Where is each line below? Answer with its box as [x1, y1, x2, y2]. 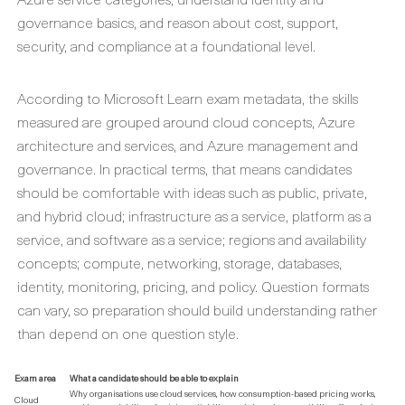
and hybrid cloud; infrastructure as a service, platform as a [17, 204, 372, 226]
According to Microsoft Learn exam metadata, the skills [17, 87, 358, 108]
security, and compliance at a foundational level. [17, 34, 316, 56]
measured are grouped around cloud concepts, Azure [17, 110, 355, 132]
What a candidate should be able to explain [70, 371, 239, 384]
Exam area [14, 371, 56, 384]
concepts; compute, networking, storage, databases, [17, 251, 342, 273]
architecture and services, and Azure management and [17, 134, 358, 155]
